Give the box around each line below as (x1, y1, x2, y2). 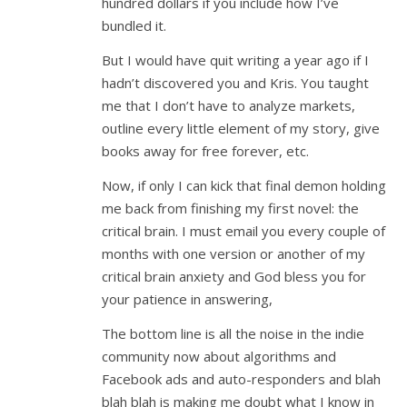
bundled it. (102, 16, 166, 35)
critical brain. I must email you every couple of (102, 222, 385, 240)
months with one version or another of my (102, 244, 365, 263)
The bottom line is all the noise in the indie (102, 324, 364, 342)
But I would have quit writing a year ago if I (102, 51, 369, 69)
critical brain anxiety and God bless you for (102, 267, 366, 285)
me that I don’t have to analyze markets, (102, 96, 355, 114)
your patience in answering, (102, 290, 273, 308)
